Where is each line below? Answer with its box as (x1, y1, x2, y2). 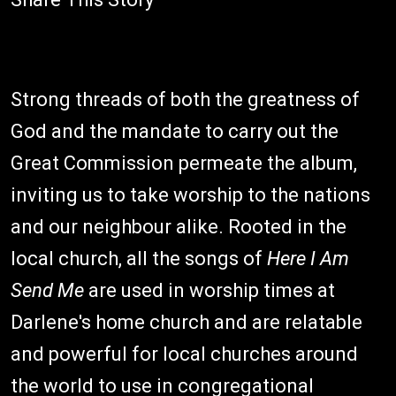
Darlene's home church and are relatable (11, 311, 362, 333)
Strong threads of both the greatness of (11, 88, 360, 110)
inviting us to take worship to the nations (11, 184, 370, 206)
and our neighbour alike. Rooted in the (11, 216, 346, 238)
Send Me (11, 279, 88, 301)
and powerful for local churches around (11, 343, 358, 365)
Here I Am (267, 247, 349, 270)
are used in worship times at (88, 279, 335, 301)
